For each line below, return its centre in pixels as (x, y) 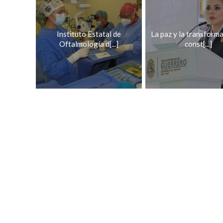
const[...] (198, 44)
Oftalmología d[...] (89, 44)
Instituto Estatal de (89, 34)
